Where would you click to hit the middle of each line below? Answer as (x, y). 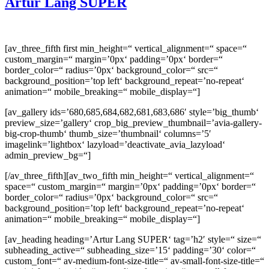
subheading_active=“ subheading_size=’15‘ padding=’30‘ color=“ (130, 250)
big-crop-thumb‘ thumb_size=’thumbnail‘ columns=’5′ (108, 133)
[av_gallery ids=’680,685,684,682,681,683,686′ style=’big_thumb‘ (132, 112)
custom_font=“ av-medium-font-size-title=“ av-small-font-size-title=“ (134, 261)
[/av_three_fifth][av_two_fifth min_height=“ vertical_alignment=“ (129, 175)
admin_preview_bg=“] (48, 155)
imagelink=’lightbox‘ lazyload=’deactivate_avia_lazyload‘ (115, 144)
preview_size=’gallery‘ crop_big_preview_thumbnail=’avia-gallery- (133, 122)
